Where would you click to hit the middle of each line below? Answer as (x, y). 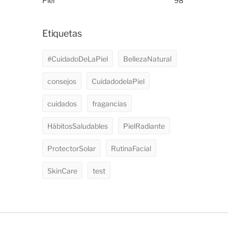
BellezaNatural (147, 59)
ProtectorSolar (72, 148)
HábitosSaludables (78, 126)
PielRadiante (144, 126)
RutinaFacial (131, 148)
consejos (62, 81)
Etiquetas (62, 33)
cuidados (62, 103)
